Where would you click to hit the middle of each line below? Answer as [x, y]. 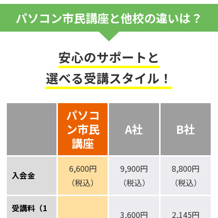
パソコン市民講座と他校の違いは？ [109, 18]
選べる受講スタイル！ [109, 78]
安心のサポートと [109, 57]
